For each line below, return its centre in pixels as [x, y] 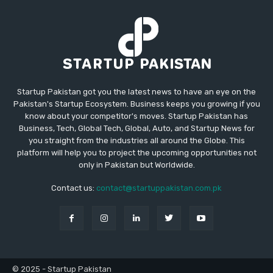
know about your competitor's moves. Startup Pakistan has [136, 116]
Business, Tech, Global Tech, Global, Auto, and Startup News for [136, 128]
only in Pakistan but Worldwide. [136, 165]
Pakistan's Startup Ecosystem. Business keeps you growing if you [136, 104]
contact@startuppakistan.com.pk [159, 188]
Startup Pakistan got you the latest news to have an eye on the [136, 91]
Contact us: [74, 188]
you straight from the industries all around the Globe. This [136, 140]
